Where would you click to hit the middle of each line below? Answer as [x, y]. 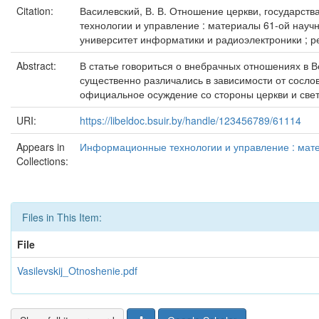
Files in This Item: [62, 217]
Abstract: [38, 66]
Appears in [41, 147]
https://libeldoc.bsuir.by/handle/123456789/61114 [190, 120]
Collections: [42, 161]
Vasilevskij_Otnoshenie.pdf [77, 271]
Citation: [36, 11]
